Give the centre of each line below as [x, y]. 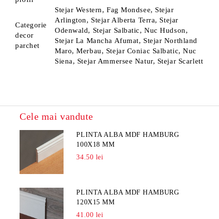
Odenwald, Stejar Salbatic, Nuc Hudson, [121, 30]
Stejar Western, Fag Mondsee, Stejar [114, 10]
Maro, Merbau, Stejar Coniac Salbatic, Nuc [126, 51]
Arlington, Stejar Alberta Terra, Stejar [117, 20]
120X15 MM [96, 202]
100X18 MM [96, 144]
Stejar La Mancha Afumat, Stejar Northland [126, 41]
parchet [27, 45]
